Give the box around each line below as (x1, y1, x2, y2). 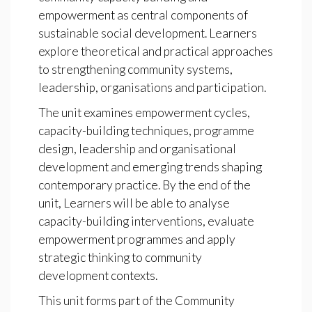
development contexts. (38, 267, 157, 283)
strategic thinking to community (38, 249, 202, 265)
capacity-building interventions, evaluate (38, 213, 254, 228)
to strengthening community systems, (38, 61, 233, 77)
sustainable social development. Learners (38, 25, 257, 40)
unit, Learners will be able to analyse (38, 195, 230, 210)
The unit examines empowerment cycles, (38, 104, 250, 120)
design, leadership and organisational (38, 141, 236, 156)
